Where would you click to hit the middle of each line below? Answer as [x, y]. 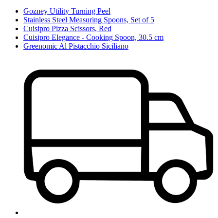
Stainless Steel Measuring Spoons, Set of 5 [89, 20]
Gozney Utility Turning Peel [67, 11]
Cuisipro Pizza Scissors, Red [67, 29]
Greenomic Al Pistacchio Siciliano [76, 46]
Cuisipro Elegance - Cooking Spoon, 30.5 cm [93, 37]
